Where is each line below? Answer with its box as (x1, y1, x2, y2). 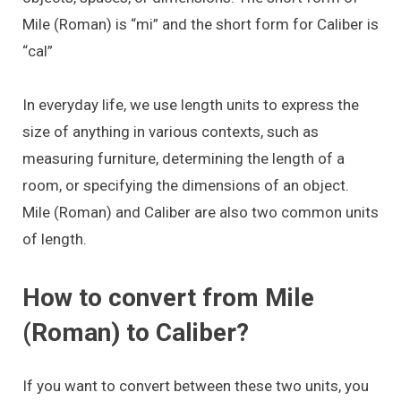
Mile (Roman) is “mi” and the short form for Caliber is (22, 14, 379, 33)
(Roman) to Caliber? (22, 317, 249, 347)
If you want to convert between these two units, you (22, 376, 369, 395)
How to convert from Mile (22, 282, 314, 312)
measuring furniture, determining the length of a (22, 149, 345, 168)
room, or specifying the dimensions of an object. (22, 176, 349, 195)
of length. (22, 230, 87, 249)
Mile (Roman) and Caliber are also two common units (22, 203, 379, 222)
